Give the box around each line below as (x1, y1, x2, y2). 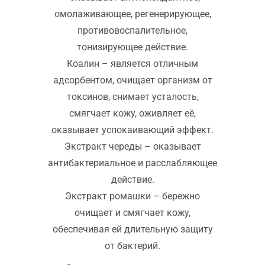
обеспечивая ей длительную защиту (52, 224, 213, 235)
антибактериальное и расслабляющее (48, 157, 217, 169)
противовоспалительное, (77, 25, 188, 37)
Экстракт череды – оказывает (64, 141, 201, 153)
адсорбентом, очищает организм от (53, 75, 212, 86)
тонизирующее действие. (77, 41, 188, 53)
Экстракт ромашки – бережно (65, 190, 200, 202)
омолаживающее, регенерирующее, (54, 8, 211, 20)
